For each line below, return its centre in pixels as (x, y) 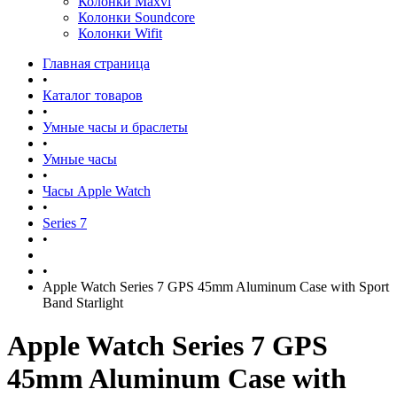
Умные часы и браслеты (115, 127)
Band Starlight (83, 303)
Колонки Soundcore (136, 17)
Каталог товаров (93, 95)
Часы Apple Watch (97, 191)
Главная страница (96, 63)
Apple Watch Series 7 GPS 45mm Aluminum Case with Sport (216, 287)
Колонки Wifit (120, 33)
